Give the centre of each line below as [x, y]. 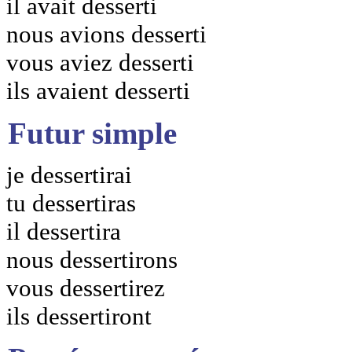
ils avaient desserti [98, 91]
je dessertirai [69, 174]
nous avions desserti [106, 35]
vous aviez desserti [100, 63]
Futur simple [92, 134]
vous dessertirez [86, 288]
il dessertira [64, 231]
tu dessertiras [71, 203]
